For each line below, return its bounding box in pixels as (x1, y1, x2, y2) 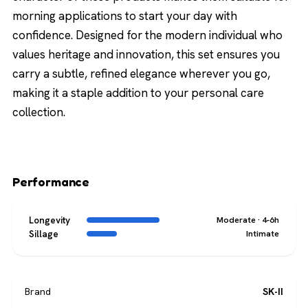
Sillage (29, 228, 58, 241)
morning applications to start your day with (12, 8, 237, 24)
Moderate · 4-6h (217, 214, 279, 226)
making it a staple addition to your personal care (12, 85, 264, 101)
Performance (12, 174, 90, 190)
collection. (12, 104, 65, 120)
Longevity (29, 214, 70, 227)
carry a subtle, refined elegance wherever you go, (12, 66, 270, 82)
